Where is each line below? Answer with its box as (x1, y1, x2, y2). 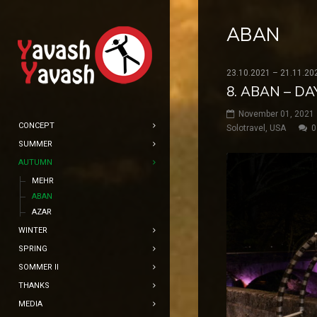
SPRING (18, 244, 47, 253)
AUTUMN (18, 158, 52, 167)
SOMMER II (18, 263, 59, 272)
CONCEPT (18, 121, 54, 130)
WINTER (18, 226, 47, 235)
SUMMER (18, 139, 52, 149)
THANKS (18, 281, 50, 290)
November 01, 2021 (238, 109, 314, 119)
